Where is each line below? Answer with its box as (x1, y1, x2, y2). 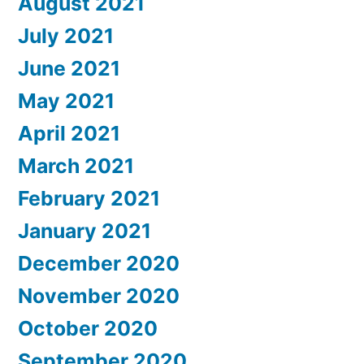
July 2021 (18, 23, 114, 48)
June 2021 (18, 55, 120, 80)
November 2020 (18, 283, 180, 308)
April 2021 (18, 120, 120, 145)
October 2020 (18, 315, 158, 340)
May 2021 (18, 88, 115, 113)
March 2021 (18, 153, 134, 178)
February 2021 (18, 185, 160, 210)
